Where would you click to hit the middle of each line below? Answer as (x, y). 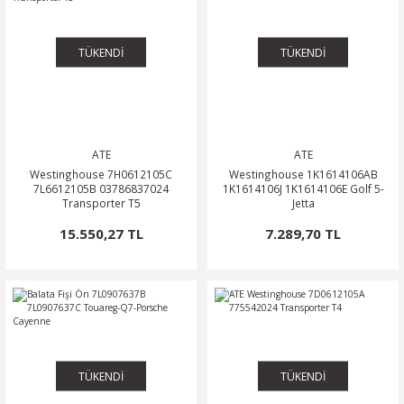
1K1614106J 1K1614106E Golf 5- (303, 188)
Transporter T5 (101, 203)
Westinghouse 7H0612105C (101, 174)
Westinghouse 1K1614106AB (303, 174)
